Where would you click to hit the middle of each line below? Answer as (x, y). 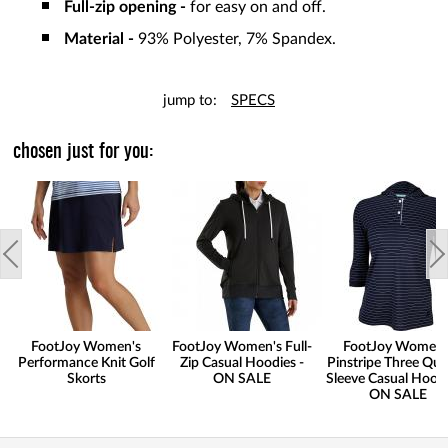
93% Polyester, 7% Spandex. (237, 39)
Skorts (86, 379)
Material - (101, 39)
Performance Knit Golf (86, 363)
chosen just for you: (83, 152)
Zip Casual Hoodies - (242, 363)
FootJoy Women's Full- (242, 347)
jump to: (190, 101)
